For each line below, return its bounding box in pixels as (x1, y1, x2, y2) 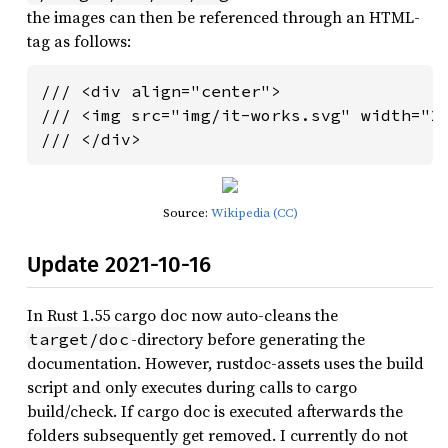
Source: (162, 204, 211, 221)
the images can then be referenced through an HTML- (27, 6, 420, 28)
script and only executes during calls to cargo (27, 376, 357, 398)
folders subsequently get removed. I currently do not (27, 424, 408, 446)
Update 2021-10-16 (27, 251, 211, 278)
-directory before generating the (131, 328, 365, 350)
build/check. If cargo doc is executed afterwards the (27, 400, 403, 422)
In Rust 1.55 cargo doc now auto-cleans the (27, 304, 338, 326)
